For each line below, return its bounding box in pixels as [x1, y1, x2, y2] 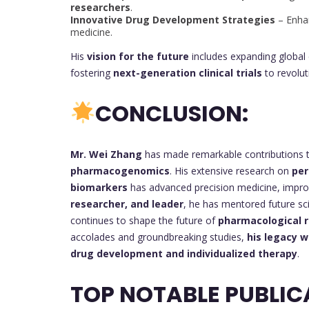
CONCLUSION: [95, 98, 249, 130]
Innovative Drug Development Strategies [70, 12, 275, 26]
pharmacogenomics [70, 163, 170, 177]
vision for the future [87, 49, 189, 63]
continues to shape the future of [70, 213, 218, 227]
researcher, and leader [70, 197, 183, 210]
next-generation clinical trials [113, 66, 262, 79]
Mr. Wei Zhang [70, 147, 142, 161]
